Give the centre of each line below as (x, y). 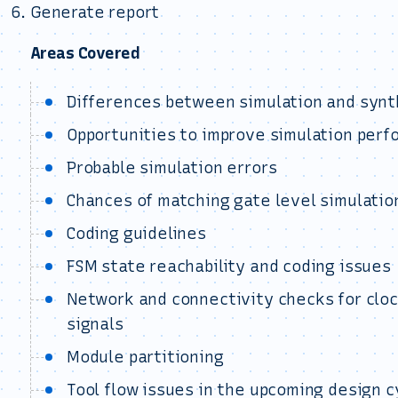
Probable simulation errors (172, 168)
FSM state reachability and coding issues (229, 267)
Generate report (95, 12)
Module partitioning (145, 357)
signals (95, 324)
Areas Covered (85, 53)
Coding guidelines (136, 234)
